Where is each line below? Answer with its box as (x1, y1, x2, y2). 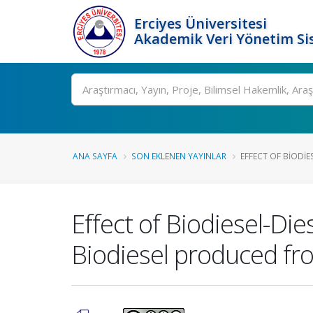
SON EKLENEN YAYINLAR (131, 150, 226, 161)
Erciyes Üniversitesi (134, 14, 267, 33)
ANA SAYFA (73, 150, 117, 161)
